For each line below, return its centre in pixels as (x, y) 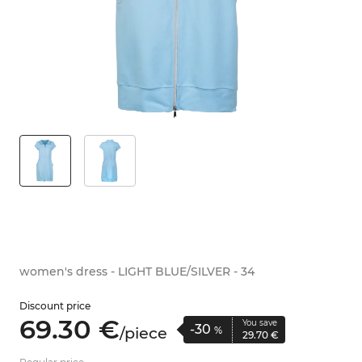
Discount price (55, 306)
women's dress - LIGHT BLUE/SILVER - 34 (137, 272)
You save (259, 323)
